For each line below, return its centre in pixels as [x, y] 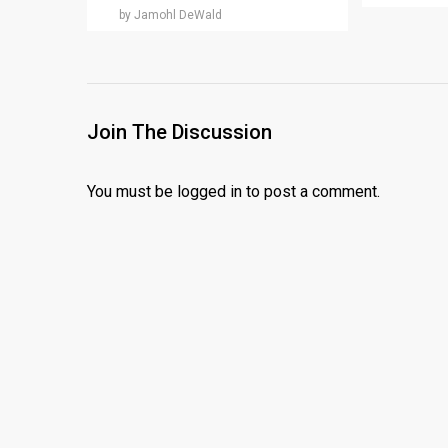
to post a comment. [311, 191]
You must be [132, 191]
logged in [209, 191]
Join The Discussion [179, 131]
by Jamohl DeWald [170, 14]
